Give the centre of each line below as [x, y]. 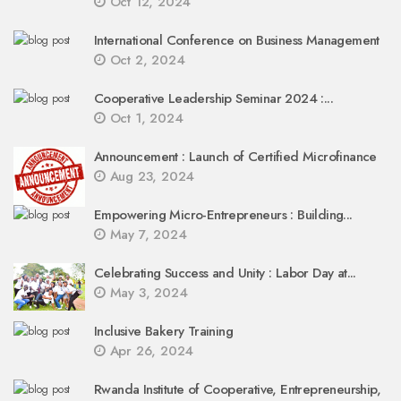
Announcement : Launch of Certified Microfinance [235, 157]
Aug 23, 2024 [150, 176]
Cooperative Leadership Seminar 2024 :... [213, 98]
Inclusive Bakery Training [163, 331]
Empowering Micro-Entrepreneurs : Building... [223, 215]
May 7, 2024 [146, 235]
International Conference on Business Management [237, 40]
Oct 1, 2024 [144, 118]
